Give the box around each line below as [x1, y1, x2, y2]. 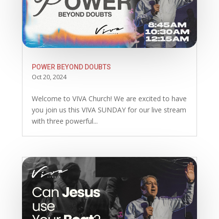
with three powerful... [31, 116, 98, 126]
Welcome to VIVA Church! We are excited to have [31, 94, 187, 104]
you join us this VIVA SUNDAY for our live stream [31, 105, 186, 115]
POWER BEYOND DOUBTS [31, 63, 111, 71]
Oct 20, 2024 [31, 72, 66, 82]
